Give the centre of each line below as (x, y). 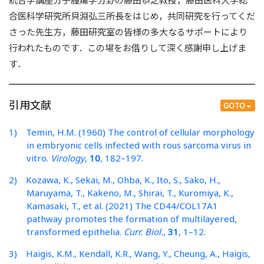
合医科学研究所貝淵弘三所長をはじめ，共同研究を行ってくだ (132, 16)
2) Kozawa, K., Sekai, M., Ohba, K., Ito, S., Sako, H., (115, 180)
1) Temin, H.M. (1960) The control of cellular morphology (132, 132)
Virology (68, 158)
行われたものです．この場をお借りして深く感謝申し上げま (128, 48)
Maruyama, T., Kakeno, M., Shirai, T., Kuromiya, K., (130, 193)
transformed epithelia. (75, 232)
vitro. (39, 158)
